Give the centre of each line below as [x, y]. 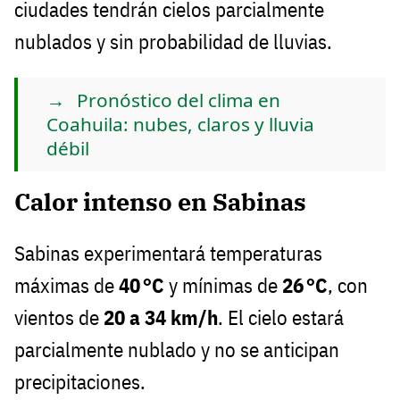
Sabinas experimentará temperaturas [168, 254]
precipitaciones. [80, 382]
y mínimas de [223, 286]
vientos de [59, 318]
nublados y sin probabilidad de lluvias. [173, 41]
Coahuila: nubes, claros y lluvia [180, 125]
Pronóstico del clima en [179, 100]
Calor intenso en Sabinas [160, 202]
